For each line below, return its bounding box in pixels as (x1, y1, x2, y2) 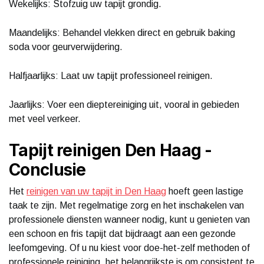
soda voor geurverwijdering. (9, 41, 123, 52)
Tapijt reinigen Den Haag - (9, 140, 212, 160)
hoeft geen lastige (166, 186, 243, 196)
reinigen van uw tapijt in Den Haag (27, 186, 166, 196)
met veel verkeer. (9, 113, 81, 124)
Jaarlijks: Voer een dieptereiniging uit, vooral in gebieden (9, 99, 239, 110)
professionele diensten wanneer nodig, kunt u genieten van (9, 214, 250, 225)
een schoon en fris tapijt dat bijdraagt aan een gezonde (9, 228, 236, 239)
